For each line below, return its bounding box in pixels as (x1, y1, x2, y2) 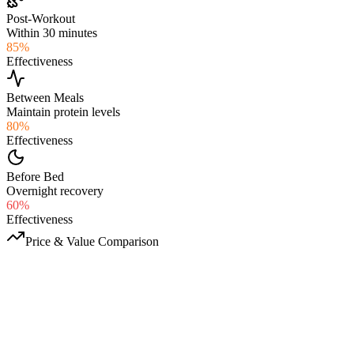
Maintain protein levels (6, 104, 120, 119)
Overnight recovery (6, 183, 104, 198)
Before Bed (6, 169, 64, 183)
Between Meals (6, 90, 84, 104)
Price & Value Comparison (25, 234, 159, 248)
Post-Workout (6, 11, 75, 25)
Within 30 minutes (6, 25, 97, 40)
